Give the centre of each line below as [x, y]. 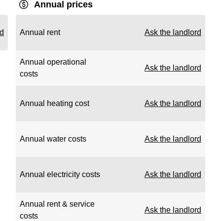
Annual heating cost [55, 103]
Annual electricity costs [60, 174]
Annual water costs [53, 139]
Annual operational [53, 62]
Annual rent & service [57, 204]
